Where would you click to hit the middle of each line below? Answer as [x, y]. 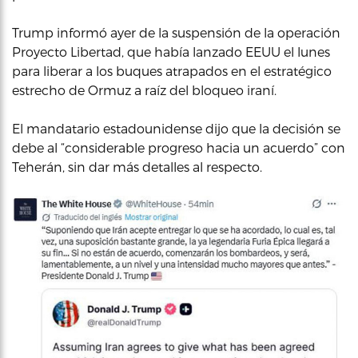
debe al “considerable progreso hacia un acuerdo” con [179, 147]
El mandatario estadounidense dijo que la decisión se [176, 128]
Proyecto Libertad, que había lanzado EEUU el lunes [171, 52]
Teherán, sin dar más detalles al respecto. [137, 167]
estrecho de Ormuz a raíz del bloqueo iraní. [144, 90]
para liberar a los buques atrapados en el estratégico [172, 71]
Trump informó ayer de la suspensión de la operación [176, 32]
